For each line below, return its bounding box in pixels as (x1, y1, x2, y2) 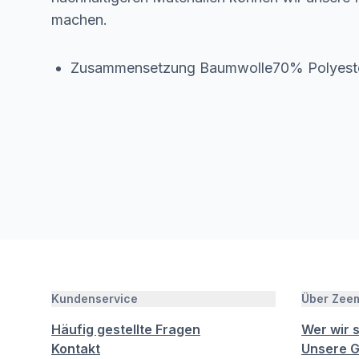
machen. (51, 11, 107, 28)
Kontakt (51, 341, 100, 357)
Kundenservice (51, 292, 138, 305)
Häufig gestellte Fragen (51, 321, 200, 337)
